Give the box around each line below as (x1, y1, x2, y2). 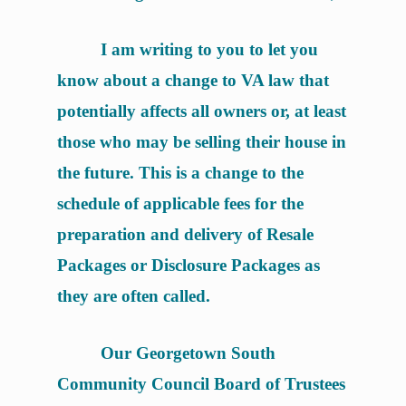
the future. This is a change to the (56, 162, 304, 182)
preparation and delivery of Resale (56, 224, 314, 244)
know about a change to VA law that (56, 70, 329, 90)
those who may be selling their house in (56, 131, 346, 151)
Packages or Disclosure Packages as (56, 255, 320, 275)
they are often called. (56, 285, 215, 305)
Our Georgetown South (100, 343, 275, 362)
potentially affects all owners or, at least (56, 101, 346, 121)
